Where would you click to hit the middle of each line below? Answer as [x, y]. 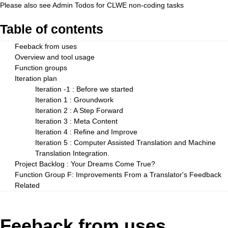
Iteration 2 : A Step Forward [79, 110]
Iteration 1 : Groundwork [74, 100]
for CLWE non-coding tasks [139, 5]
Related [27, 185]
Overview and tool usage [54, 57]
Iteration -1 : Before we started [84, 89]
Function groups [41, 68]
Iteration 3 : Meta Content [76, 121]
